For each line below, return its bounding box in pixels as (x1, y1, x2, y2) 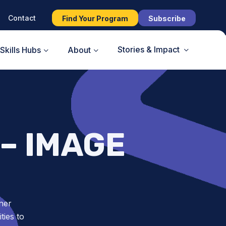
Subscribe (148, 14, 186, 23)
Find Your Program (62, 14, 128, 23)
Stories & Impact (118, 44, 180, 54)
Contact (8, 13, 36, 22)
